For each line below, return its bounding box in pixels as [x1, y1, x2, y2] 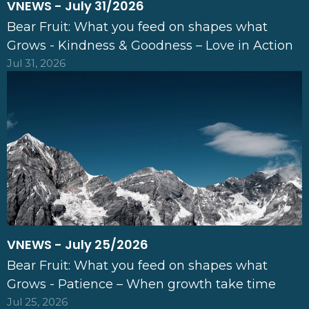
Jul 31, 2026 [7, 57, 66, 70]
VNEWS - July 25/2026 [7, 235, 148, 253]
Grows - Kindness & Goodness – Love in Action [7, 38, 293, 54]
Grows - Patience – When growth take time [7, 276, 276, 292]
